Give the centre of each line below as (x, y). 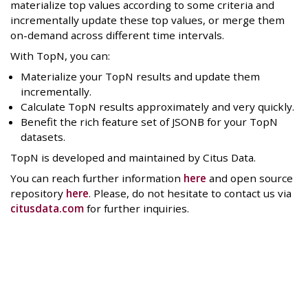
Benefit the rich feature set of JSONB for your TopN (150, 122)
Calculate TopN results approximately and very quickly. (158, 107)
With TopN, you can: (60, 56)
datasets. (43, 137)
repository (38, 194)
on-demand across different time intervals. (117, 35)
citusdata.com (47, 209)
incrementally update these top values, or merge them (147, 20)
